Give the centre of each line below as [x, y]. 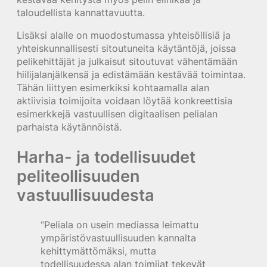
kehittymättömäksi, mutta [98, 251]
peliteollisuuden [78, 176]
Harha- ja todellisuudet [106, 157]
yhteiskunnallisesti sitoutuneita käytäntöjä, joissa [126, 49]
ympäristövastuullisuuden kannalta [118, 237]
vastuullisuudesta [86, 195]
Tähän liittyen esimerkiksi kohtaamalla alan [113, 88]
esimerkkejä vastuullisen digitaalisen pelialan [117, 114]
